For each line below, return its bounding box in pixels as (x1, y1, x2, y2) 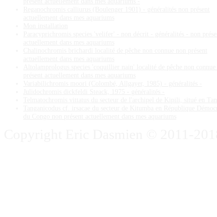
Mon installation (23, 21, 68, 30)
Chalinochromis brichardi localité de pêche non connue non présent (23, 46, 207, 54)
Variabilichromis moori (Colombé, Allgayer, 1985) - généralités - (23, 79, 202, 87)
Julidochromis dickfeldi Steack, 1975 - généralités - (23, 87, 165, 95)
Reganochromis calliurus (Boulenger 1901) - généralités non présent (23, 5, 210, 13)
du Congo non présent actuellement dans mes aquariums (23, 112, 176, 120)
